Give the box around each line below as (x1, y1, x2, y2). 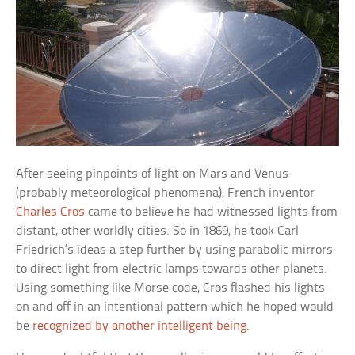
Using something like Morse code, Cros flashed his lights (16, 281, 326, 295)
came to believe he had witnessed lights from (85, 204, 338, 219)
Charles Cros (16, 204, 86, 219)
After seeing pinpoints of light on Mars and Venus (16, 166, 289, 181)
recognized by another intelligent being (32, 319, 247, 333)
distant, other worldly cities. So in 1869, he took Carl (16, 223, 300, 238)
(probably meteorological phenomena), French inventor (16, 185, 315, 200)
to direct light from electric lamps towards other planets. (16, 261, 328, 276)
